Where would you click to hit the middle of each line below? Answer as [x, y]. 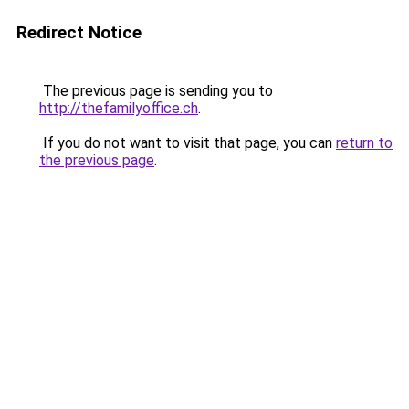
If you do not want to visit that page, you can [188, 143]
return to [364, 143]
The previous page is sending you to [156, 91]
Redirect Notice [79, 32]
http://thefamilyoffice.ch [119, 108]
